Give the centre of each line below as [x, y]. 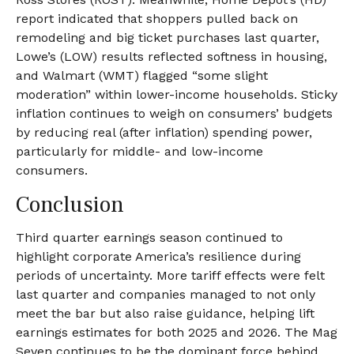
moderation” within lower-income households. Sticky [177, 94]
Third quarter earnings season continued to [149, 237]
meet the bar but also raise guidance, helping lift [165, 313]
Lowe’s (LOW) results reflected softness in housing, [171, 56]
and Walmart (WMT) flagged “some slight [142, 75]
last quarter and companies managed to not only [166, 294]
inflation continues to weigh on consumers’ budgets [174, 113]
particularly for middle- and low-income [139, 151]
